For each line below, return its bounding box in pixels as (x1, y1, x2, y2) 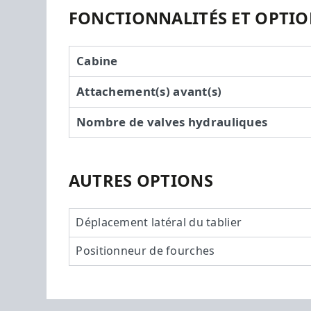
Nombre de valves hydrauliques (76, 115, 268, 129)
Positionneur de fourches (76, 244, 215, 258)
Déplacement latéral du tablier (76, 215, 242, 229)
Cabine (76, 53, 118, 68)
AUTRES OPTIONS (68, 171, 213, 191)
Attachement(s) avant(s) (76, 84, 222, 99)
